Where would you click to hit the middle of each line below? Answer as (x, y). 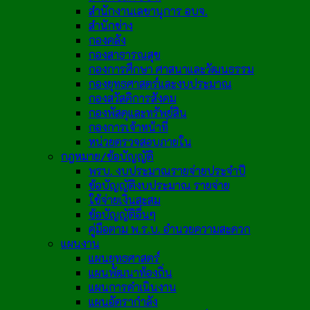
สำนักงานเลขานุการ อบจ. (148, 11)
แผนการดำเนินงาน (133, 287)
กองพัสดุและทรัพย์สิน (138, 113)
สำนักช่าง (111, 26)
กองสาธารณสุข (125, 55)
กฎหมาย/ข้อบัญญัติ (107, 156)
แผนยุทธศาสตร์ (124, 258)
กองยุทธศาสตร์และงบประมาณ (160, 84)
